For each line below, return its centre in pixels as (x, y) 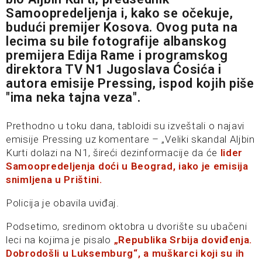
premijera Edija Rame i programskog (117, 55)
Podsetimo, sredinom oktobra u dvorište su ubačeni (127, 226)
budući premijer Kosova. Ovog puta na (122, 27)
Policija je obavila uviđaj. (63, 203)
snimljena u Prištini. (54, 180)
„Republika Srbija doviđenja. (182, 240)
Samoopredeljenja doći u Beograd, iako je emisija (127, 166)
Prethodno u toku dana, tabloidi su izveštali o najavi (125, 126)
